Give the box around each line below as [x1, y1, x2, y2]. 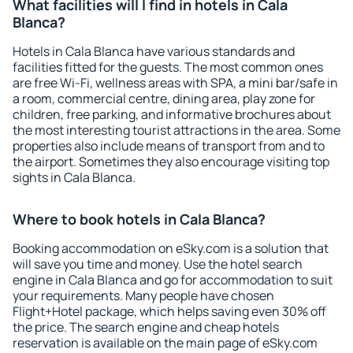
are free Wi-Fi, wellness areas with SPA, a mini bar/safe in [13, 74, 338, 91]
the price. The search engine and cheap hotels [13, 318, 279, 336]
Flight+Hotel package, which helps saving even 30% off [13, 303, 326, 320]
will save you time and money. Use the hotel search [13, 255, 303, 273]
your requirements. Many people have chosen [13, 287, 274, 304]
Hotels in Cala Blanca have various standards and [13, 43, 295, 60]
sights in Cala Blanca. [13, 169, 136, 186]
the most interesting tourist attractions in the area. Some [13, 121, 340, 139]
